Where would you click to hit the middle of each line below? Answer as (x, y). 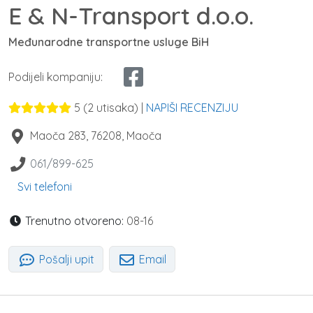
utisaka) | (120, 107)
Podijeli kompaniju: (56, 77)
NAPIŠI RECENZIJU (192, 107)
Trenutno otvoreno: (73, 220)
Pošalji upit (65, 259)
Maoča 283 (58, 135)
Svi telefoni (45, 186)
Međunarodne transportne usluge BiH (109, 42)
